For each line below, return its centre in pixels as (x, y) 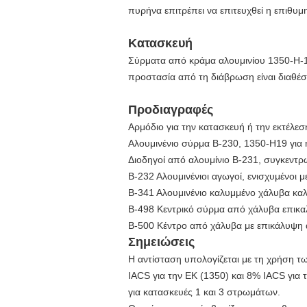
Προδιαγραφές (171, 110)
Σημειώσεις (161, 242)
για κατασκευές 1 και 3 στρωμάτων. (204, 292)
